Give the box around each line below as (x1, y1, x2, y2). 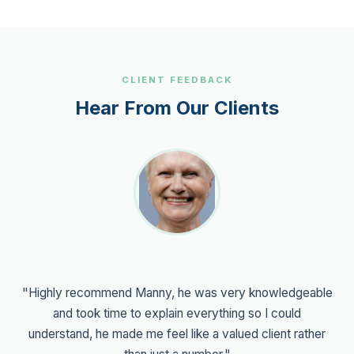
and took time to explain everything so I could (53, 305, 301, 321)
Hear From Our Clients (75, 96, 279, 119)
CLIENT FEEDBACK (121, 73, 233, 85)
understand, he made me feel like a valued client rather (28, 326, 326, 341)
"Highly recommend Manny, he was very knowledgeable (21, 284, 333, 300)
